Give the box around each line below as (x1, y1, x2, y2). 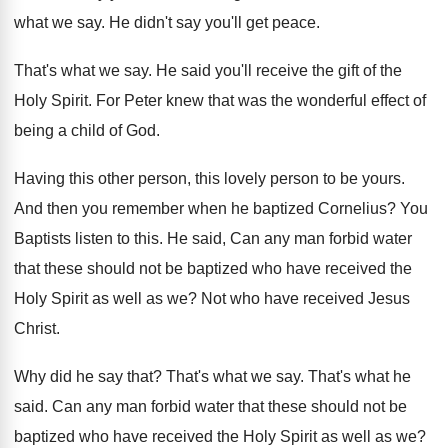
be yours (340, 170, 401, 187)
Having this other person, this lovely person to (14, 170, 336, 187)
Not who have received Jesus (201, 290, 410, 307)
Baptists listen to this (14, 230, 159, 247)
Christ (14, 320, 56, 337)
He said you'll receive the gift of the (156, 62, 402, 79)
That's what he (308, 368, 411, 385)
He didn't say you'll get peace (109, 14, 316, 31)
